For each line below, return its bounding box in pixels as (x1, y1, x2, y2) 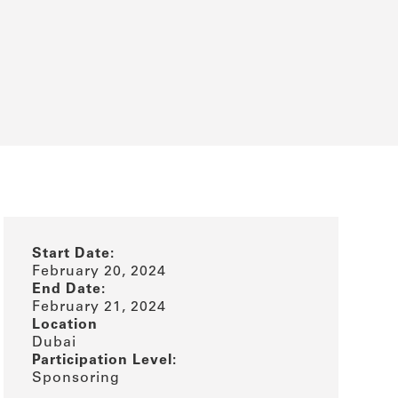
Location (32, 317, 99, 332)
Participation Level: (32, 353, 178, 368)
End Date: (32, 282, 107, 297)
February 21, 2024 (32, 299, 167, 314)
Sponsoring (32, 370, 121, 386)
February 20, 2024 (32, 264, 167, 279)
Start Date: (32, 246, 115, 261)
